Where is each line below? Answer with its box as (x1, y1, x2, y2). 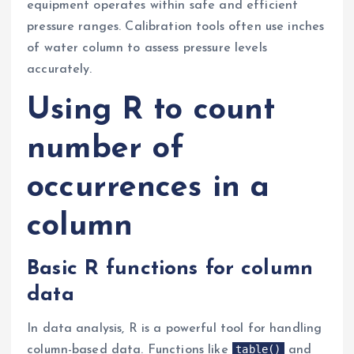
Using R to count (27, 94, 276, 126)
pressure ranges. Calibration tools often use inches (27, 20, 325, 33)
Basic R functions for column (27, 258, 314, 281)
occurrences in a (27, 171, 270, 204)
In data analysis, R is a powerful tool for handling (27, 322, 322, 335)
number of (27, 133, 185, 165)
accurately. (27, 62, 92, 76)
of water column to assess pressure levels (27, 41, 267, 55)
